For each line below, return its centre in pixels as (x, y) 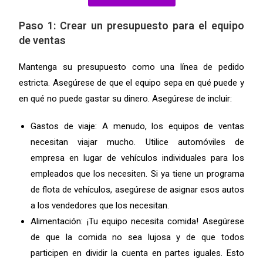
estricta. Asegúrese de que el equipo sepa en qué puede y (131, 82)
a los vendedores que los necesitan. (100, 205)
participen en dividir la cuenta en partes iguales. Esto (137, 253)
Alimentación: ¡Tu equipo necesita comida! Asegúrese (137, 221)
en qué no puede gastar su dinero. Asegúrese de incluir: (126, 98)
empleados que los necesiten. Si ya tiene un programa (137, 173)
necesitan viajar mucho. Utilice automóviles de (137, 142)
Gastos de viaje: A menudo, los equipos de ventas (137, 126)
